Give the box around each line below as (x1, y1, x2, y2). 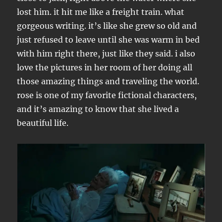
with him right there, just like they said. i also (17, 49, 196, 58)
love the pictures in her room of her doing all (17, 62, 193, 72)
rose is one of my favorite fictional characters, (17, 90, 197, 100)
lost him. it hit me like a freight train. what (17, 7, 185, 17)
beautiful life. (17, 118, 69, 128)
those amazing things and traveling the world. (17, 76, 200, 86)
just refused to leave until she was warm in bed (17, 35, 200, 45)
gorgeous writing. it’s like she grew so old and (17, 21, 197, 31)
